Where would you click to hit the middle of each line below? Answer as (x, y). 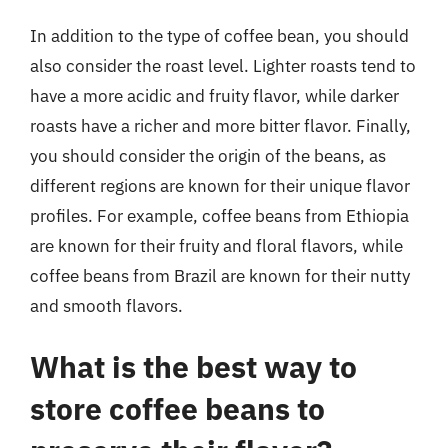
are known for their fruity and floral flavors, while (216, 245)
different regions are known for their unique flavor (220, 185)
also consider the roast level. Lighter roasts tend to (223, 65)
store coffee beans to (177, 408)
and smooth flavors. (106, 305)
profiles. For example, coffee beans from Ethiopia (219, 215)
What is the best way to (193, 366)
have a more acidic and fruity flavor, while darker (214, 95)
